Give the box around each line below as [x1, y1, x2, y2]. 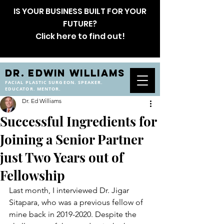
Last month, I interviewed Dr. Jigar [9, 185, 131, 195]
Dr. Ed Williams [22, 97, 61, 104]
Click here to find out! [35, 30, 125, 42]
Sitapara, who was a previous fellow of [9, 197, 145, 207]
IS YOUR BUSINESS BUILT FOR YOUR [13, 5, 146, 17]
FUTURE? [63, 18, 97, 29]
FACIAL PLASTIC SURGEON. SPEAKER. [5, 79, 103, 85]
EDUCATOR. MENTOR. [5, 85, 61, 92]
